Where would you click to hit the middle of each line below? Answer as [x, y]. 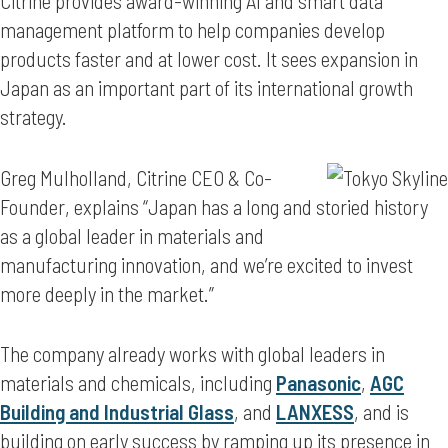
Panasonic [318, 383]
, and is [381, 412]
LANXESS [315, 412]
